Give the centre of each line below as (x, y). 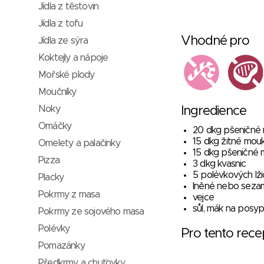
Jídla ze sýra (63, 41)
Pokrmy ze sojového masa (91, 212)
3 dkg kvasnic (220, 164)
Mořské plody (67, 75)
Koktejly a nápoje (73, 58)
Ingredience (214, 111)
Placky (51, 177)
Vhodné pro (215, 41)
